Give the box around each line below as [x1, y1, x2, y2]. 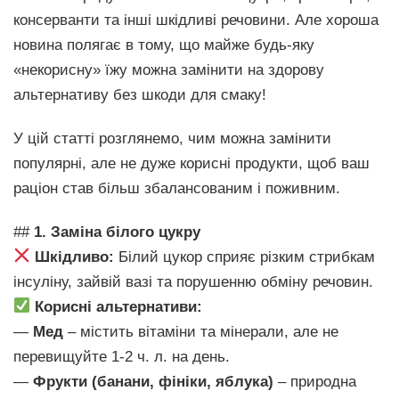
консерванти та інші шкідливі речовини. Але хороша [13, 11, 379, 28]
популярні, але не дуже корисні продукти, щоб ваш [13, 154, 370, 172]
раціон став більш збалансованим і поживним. [13, 179, 340, 197]
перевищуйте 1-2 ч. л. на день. [13, 347, 230, 365]
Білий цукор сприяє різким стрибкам [114, 248, 376, 265]
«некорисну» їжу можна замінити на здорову [13, 61, 324, 78]
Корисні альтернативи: [35, 297, 203, 315]
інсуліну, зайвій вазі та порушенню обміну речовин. [13, 273, 373, 290]
